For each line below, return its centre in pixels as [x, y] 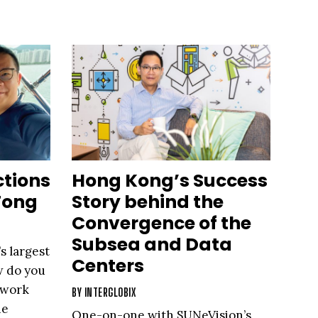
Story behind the [148, 202]
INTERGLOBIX [110, 292]
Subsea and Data [152, 245]
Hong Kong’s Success [170, 181]
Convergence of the [161, 224]
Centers [108, 266]
